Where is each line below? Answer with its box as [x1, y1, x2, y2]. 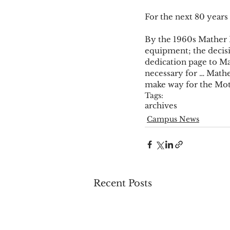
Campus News [147, 114, 199, 124]
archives [145, 101, 177, 110]
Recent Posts [93, 178, 152, 189]
